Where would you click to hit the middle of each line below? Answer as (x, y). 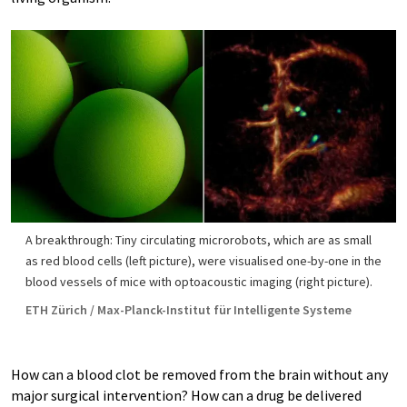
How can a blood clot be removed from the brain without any (199, 374)
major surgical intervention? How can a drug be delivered (186, 395)
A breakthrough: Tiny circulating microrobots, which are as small (199, 240)
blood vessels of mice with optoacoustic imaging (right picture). (199, 282)
